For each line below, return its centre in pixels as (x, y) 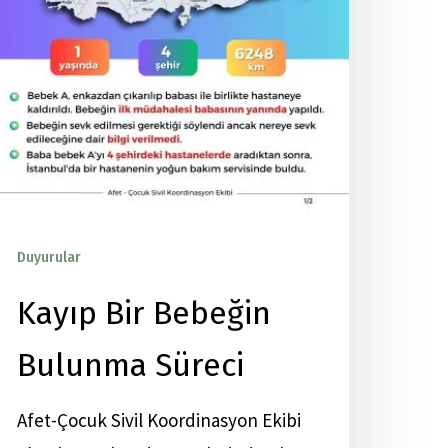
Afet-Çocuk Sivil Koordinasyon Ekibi (159, 420)
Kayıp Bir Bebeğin (144, 313)
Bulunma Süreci (130, 365)
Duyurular (49, 257)
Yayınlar (117, 257)
